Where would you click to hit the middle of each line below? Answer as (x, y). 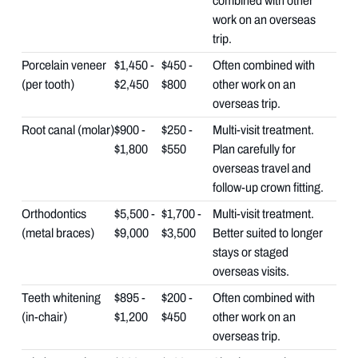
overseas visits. (251, 271)
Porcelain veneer (64, 65)
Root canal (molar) (68, 129)
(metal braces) (58, 233)
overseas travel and (261, 168)
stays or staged (250, 252)
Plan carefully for (254, 149)
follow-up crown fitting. (268, 187)
